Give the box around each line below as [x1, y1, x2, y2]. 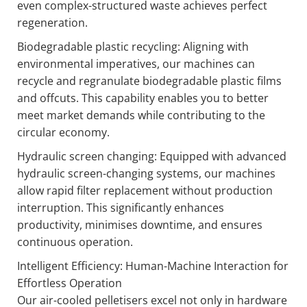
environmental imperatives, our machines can [17, 56, 255, 72]
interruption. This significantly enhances [17, 200, 224, 216]
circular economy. [17, 125, 110, 140]
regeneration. [17, 15, 88, 31]
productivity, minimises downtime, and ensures [17, 217, 262, 233]
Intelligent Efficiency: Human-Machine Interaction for [17, 258, 288, 274]
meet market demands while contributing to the [17, 108, 265, 123]
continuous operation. [17, 234, 133, 250]
